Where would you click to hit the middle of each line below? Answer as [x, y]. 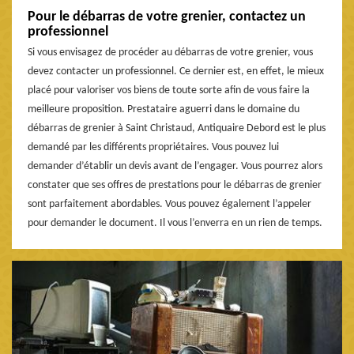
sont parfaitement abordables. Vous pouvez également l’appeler [169, 205]
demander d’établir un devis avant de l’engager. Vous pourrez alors [175, 167]
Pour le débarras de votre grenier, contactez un [167, 17]
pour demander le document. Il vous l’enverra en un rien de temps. [175, 224]
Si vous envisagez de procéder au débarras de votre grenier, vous [170, 53]
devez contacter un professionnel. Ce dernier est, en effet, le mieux [176, 72]
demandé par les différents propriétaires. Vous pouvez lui [153, 148]
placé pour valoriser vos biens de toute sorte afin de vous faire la [169, 91]
